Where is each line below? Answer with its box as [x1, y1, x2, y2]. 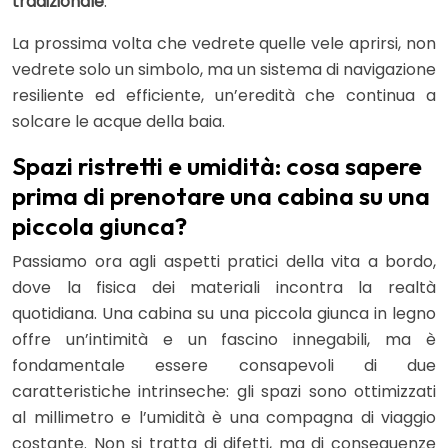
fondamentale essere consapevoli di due [12, 353, 436, 377]
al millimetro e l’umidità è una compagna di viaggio [12, 405, 436, 429]
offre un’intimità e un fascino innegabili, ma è [12, 327, 436, 351]
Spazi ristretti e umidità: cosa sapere [12, 149, 422, 182]
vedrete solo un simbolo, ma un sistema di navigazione [12, 57, 436, 81]
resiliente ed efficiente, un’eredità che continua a [12, 83, 436, 107]
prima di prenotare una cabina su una [12, 179, 430, 212]
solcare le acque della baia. [12, 109, 225, 133]
